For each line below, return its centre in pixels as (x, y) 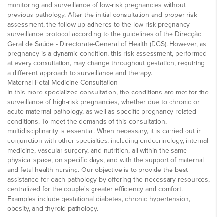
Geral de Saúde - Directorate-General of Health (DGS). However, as (107, 44)
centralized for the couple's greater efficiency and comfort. (95, 189)
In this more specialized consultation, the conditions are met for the (108, 92)
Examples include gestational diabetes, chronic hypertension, (99, 199)
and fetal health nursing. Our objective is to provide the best (98, 170)
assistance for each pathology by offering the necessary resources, (108, 179)
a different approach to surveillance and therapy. (80, 73)
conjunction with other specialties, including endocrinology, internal (108, 140)
